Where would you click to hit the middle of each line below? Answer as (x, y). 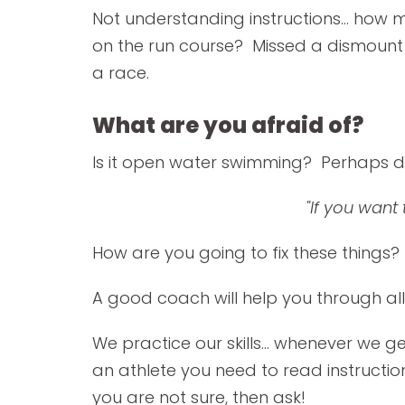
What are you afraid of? (228, 125)
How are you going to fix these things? (246, 252)
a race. (121, 72)
